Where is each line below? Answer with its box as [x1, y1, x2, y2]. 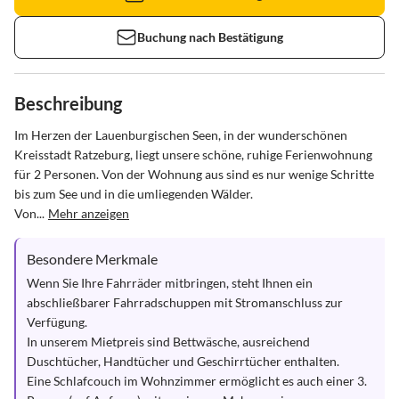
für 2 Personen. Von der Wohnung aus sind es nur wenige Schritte [14, 167, 377, 182]
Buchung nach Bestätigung [137, 29, 283, 45]
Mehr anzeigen [48, 206, 129, 221]
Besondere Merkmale [27, 250, 158, 267]
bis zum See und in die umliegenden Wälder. [14, 186, 256, 201]
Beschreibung [14, 93, 122, 114]
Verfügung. [27, 314, 87, 330]
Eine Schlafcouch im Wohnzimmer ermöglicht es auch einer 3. [27, 373, 370, 388]
